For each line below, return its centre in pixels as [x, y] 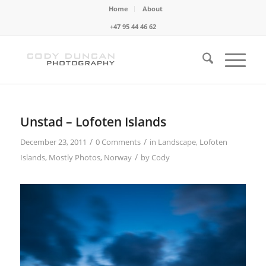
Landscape [177, 142]
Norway [118, 157]
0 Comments [118, 142]
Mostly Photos [74, 157]
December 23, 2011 [53, 142]
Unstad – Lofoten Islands [93, 122]
